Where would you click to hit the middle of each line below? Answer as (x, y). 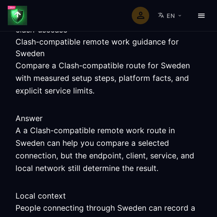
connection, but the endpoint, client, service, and (105, 155)
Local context (41, 196)
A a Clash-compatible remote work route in (95, 130)
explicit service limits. (55, 91)
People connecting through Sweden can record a (105, 208)
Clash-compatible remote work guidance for (97, 42)
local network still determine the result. (87, 168)
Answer (29, 118)
